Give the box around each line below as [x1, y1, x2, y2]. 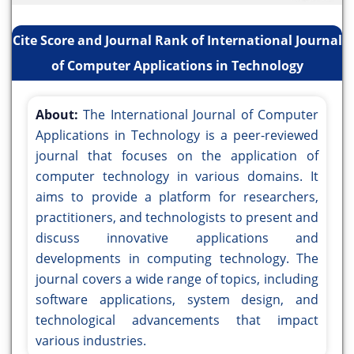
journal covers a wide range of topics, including [36, 270, 318, 288]
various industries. [36, 332, 146, 350]
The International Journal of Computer [83, 106, 319, 124]
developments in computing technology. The [36, 250, 318, 268]
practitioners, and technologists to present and [36, 209, 318, 227]
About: [36, 106, 84, 124]
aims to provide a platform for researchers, [36, 188, 318, 206]
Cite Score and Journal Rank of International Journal [12, 32, 342, 50]
